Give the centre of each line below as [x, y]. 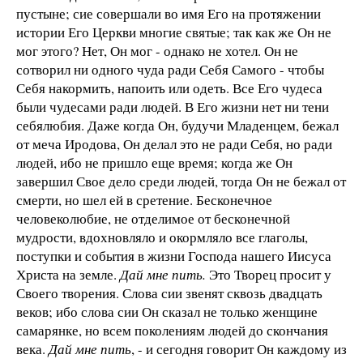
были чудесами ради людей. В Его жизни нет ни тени [173, 106]
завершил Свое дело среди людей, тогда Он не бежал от [181, 181]
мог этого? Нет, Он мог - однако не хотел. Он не [157, 50]
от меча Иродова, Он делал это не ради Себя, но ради [174, 143]
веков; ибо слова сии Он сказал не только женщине [167, 311]
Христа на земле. [68, 274]
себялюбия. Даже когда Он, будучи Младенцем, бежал [177, 125]
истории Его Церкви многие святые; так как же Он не [174, 32]
